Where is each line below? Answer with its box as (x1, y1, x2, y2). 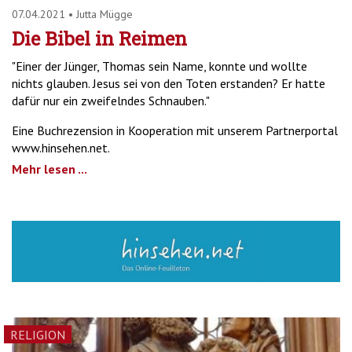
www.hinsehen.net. (12, 140, 110, 156)
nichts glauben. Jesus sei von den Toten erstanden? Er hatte (12, 75, 325, 92)
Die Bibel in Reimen (12, 26, 187, 52)
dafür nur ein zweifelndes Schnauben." (12, 93, 210, 109)
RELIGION (10, 327, 65, 343)
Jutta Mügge (76, 7, 133, 22)
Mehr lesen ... (12, 161, 87, 178)
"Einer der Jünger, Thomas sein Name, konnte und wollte (12, 58, 307, 75)
